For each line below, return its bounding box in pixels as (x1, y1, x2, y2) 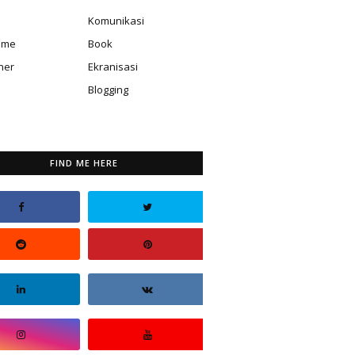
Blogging (88, 82, 128, 97)
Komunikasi (88, 13, 144, 28)
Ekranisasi (88, 59, 138, 74)
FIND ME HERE (50, 157, 118, 169)
